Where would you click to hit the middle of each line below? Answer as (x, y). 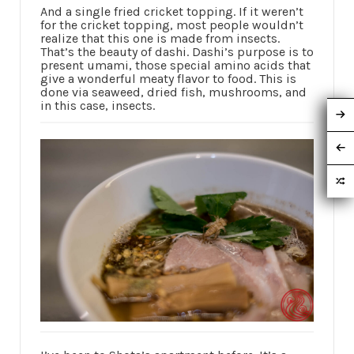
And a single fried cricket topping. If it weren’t (172, 12)
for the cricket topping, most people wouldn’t (172, 25)
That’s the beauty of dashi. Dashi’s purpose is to (177, 52)
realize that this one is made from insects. (160, 39)
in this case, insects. (98, 106)
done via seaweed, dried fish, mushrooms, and (173, 92)
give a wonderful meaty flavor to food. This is (168, 79)
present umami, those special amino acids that (175, 66)
